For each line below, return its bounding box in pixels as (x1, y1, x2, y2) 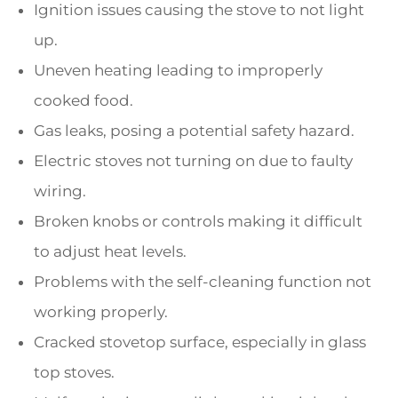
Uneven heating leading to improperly (34, 61, 322, 80)
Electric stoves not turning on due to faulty (34, 152, 353, 171)
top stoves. (34, 363, 115, 382)
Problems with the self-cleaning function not (34, 273, 371, 291)
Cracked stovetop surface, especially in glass (34, 333, 366, 352)
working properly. (34, 303, 168, 322)
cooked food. (34, 92, 133, 110)
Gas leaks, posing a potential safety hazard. (34, 122, 354, 140)
